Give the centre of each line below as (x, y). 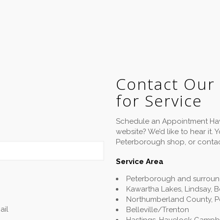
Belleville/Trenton (158, 210)
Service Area (140, 162)
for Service (159, 100)
